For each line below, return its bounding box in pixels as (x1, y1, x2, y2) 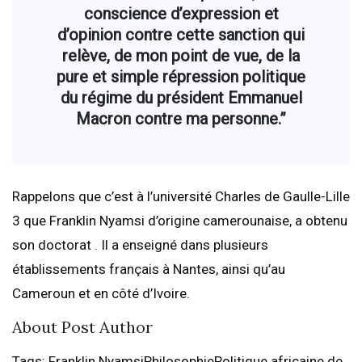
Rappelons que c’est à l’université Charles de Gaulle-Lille (12, 188, 350, 205)
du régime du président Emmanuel (60, 88, 302, 108)
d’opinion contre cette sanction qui (57, 25, 305, 45)
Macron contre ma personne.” (76, 109, 286, 129)
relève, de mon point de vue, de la (62, 46, 300, 66)
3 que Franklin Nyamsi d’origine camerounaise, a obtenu (12, 213, 347, 229)
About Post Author (12, 317, 153, 338)
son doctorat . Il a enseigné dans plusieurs (12, 237, 268, 254)
